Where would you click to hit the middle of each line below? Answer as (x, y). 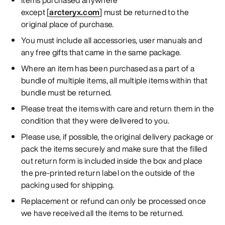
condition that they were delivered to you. (95, 120)
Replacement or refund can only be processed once (114, 201)
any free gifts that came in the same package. (101, 52)
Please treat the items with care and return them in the (118, 108)
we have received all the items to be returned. (102, 213)
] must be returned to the (144, 12)
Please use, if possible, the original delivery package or (117, 136)
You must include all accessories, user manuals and (111, 40)
